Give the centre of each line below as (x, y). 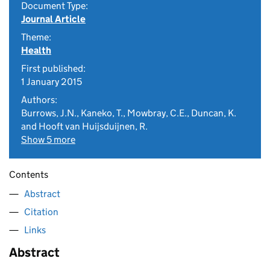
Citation (41, 212)
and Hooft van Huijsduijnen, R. (84, 126)
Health (36, 50)
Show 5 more (48, 140)
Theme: (36, 37)
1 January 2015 (52, 82)
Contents (29, 174)
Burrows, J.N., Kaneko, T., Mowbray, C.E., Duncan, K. (129, 113)
